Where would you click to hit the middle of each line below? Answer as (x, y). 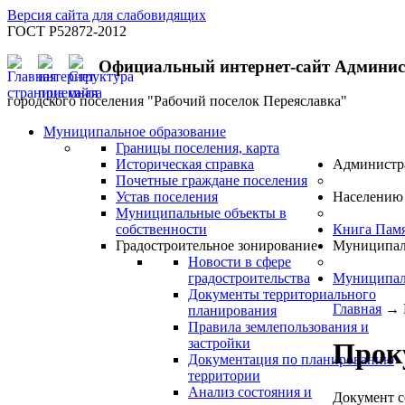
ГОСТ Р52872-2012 (67, 31)
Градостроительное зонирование (217, 246)
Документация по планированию (291, 360)
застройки (219, 344)
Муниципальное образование (135, 132)
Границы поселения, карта (198, 148)
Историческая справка (185, 165)
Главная (357, 309)
